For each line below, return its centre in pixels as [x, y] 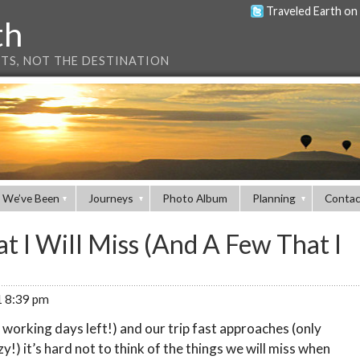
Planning [274, 198]
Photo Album [195, 198]
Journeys [111, 198]
